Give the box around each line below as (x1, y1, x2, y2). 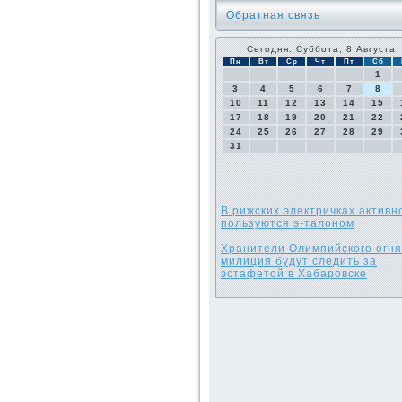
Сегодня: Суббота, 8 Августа (247, 44, 396, 54)
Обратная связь (226, 9, 320, 22)
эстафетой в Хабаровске (221, 267, 367, 280)
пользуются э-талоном (221, 217, 354, 230)
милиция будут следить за (221, 255, 377, 267)
